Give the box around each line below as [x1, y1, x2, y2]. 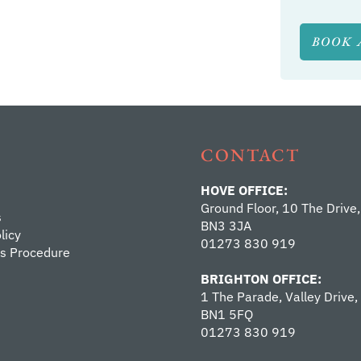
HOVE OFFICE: [201, 182, 288, 198]
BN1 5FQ [201, 306, 253, 322]
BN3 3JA [201, 218, 251, 234]
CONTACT [201, 143, 300, 167]
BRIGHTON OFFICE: [201, 271, 322, 287]
